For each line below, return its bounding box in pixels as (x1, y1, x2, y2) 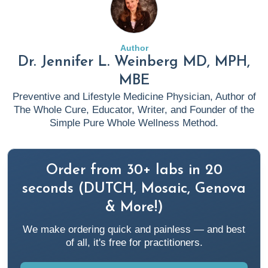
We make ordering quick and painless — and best (23, 224, 245, 235)
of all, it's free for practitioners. (65, 237, 203, 248)
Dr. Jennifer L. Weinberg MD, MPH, (18, 55, 250, 69)
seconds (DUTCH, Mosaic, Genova (22, 182, 246, 196)
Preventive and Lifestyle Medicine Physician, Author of (12, 91, 256, 102)
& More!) (105, 200, 163, 215)
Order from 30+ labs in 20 (45, 163, 223, 178)
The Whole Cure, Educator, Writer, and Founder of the (14, 104, 254, 115)
